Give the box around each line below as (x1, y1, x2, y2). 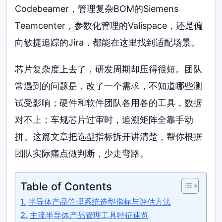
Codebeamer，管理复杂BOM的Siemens (15, 3, 179, 14)
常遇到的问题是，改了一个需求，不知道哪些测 (15, 80, 203, 91)
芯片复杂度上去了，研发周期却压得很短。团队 (15, 63, 203, 74)
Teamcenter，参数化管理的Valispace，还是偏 (15, 20, 203, 31)
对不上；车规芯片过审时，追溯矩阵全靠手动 (15, 114, 194, 125)
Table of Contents (20, 179, 112, 193)
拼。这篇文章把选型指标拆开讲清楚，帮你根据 (15, 131, 203, 142)
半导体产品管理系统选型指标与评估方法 (28, 196, 171, 207)
